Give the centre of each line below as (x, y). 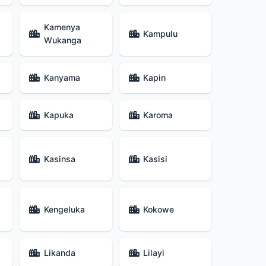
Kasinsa (59, 159)
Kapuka (58, 115)
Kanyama (62, 78)
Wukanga (62, 40)
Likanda (59, 253)
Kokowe (158, 209)
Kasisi (155, 159)
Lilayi (153, 253)
